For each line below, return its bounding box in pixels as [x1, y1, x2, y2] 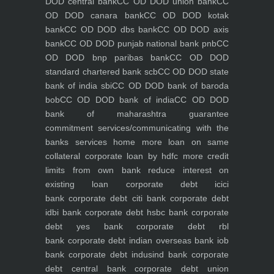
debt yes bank [45, 221, 123, 231]
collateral [45, 151, 80, 161]
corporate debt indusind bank [64, 250, 187, 259]
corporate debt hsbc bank [81, 207, 188, 217]
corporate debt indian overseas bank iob [64, 235, 229, 245]
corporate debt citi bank [64, 193, 166, 203]
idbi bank [45, 207, 81, 217]
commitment [45, 123, 93, 133]
